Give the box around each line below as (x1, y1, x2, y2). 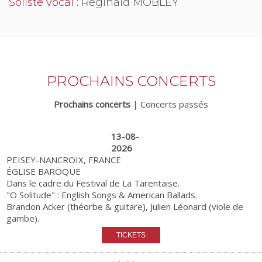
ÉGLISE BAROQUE (6, 165, 81, 177)
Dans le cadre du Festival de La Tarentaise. (6, 177, 180, 189)
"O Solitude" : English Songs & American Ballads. (6, 188, 198, 201)
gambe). (6, 212, 40, 224)
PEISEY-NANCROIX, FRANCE (6, 153, 122, 166)
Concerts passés (140, 98, 208, 110)
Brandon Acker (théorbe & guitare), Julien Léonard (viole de (6, 200, 244, 212)
